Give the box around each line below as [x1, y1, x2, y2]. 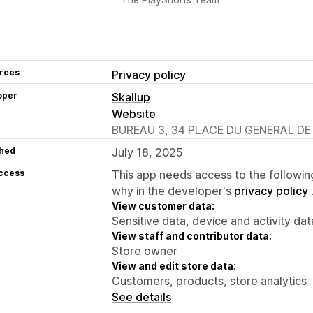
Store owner [112, 243, 177, 258]
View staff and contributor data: [112, 229, 272, 242]
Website [112, 106, 156, 121]
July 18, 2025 [112, 145, 183, 159]
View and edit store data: [112, 259, 236, 272]
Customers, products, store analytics [112, 273, 307, 288]
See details [112, 289, 171, 304]
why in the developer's [112, 183, 234, 198]
